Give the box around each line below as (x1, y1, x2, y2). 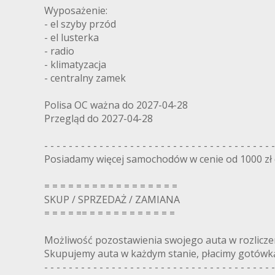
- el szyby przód (44, 17, 116, 31)
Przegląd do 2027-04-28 (44, 111, 153, 125)
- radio (44, 44, 74, 58)
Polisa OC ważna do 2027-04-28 (44, 98, 188, 112)
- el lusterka (44, 30, 99, 44)
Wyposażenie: (44, 3, 107, 17)
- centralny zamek (44, 71, 126, 85)
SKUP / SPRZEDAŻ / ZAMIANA (44, 192, 180, 206)
